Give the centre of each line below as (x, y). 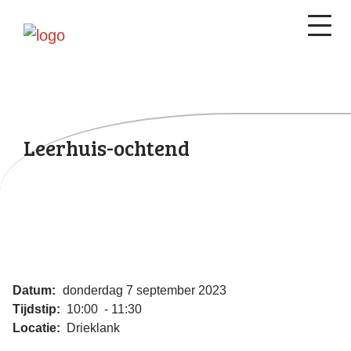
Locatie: (38, 327)
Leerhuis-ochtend (107, 148)
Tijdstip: (38, 309)
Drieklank (92, 327)
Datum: (36, 290)
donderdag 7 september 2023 (143, 290)
